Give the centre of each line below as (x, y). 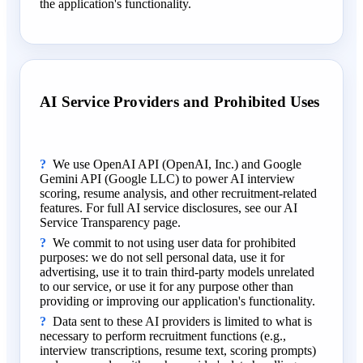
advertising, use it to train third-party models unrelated (177, 272)
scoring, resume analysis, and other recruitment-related (178, 194)
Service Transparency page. (110, 223)
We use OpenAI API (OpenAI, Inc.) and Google (177, 164)
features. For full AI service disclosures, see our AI (169, 208)
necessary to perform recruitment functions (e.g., (163, 336)
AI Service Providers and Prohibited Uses (180, 102)
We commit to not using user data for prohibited (174, 243)
